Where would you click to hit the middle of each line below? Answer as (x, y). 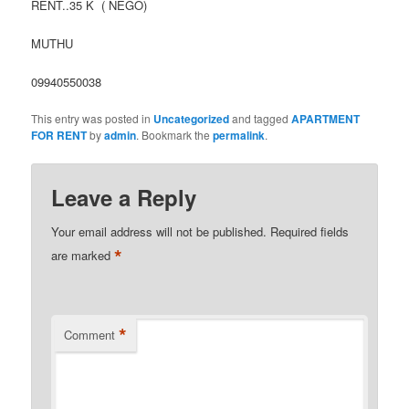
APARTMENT (326, 119)
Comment (90, 334)
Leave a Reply (124, 197)
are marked (83, 255)
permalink (239, 136)
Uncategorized (192, 119)
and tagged (261, 119)
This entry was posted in (93, 119)
